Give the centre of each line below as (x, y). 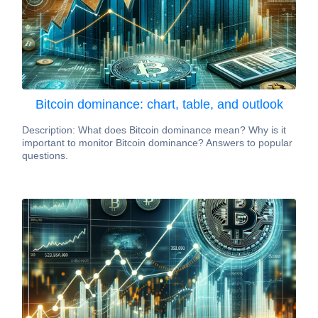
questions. (45, 155)
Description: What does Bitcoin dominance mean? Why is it (154, 130)
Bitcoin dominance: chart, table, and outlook (159, 104)
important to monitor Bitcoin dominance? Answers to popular (157, 143)
